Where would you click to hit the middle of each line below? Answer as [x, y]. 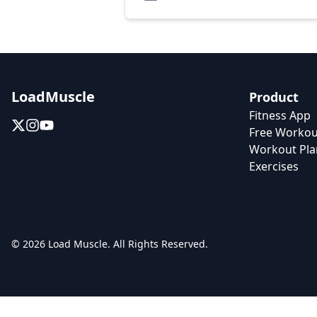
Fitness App [280, 115]
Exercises [274, 166]
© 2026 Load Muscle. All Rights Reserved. [110, 244]
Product [274, 97]
